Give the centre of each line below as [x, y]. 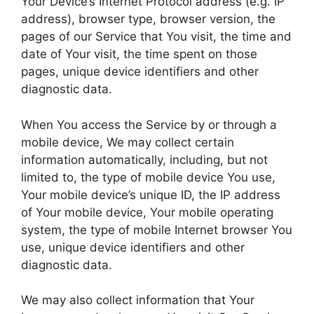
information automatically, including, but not [144, 159]
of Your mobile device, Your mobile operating [147, 212]
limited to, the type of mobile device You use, [148, 177]
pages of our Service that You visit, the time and [156, 36]
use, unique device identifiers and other [133, 247]
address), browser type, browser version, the [148, 19]
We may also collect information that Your [138, 300]
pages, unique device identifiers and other [140, 71]
